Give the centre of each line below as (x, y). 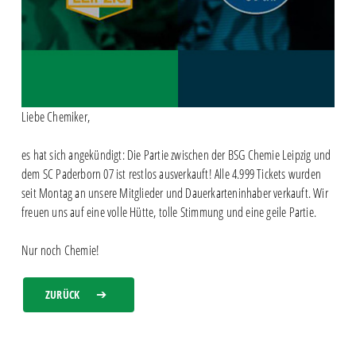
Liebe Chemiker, (55, 116)
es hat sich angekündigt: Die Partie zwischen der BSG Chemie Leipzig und (176, 155)
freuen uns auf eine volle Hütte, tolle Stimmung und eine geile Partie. (168, 212)
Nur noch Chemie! (60, 250)
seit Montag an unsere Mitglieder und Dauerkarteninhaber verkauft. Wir (174, 193)
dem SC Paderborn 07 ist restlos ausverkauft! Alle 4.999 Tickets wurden (171, 174)
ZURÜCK (62, 294)
